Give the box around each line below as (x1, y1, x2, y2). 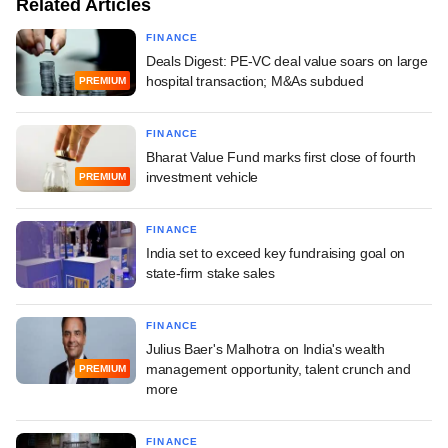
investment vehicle (146, 168, 258, 185)
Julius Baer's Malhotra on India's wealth (146, 340, 385, 357)
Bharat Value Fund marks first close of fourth (146, 148, 416, 165)
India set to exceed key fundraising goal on (146, 244, 405, 261)
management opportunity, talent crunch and (146, 360, 411, 377)
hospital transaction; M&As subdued (146, 72, 364, 89)
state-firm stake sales (146, 264, 275, 281)
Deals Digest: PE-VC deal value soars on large (146, 52, 428, 69)
